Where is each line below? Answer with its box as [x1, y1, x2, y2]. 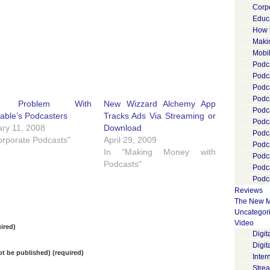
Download [103, 123, 142, 133]
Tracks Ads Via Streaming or [103, 111, 216, 121]
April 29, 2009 [103, 135, 157, 145]
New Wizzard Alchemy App [103, 99, 216, 108]
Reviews [234, 186, 263, 195]
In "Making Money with [103, 147, 216, 157]
